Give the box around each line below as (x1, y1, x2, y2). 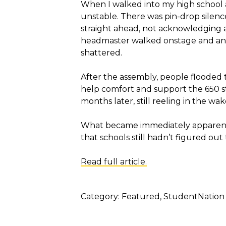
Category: (81, 192, 122, 202)
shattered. (81, 48, 122, 58)
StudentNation (163, 192, 224, 202)
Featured (122, 192, 160, 202)
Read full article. (81, 157, 147, 167)
